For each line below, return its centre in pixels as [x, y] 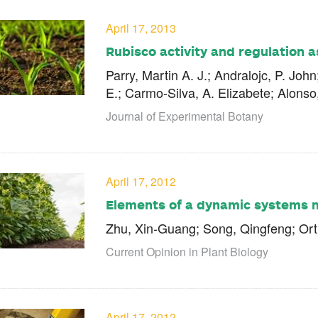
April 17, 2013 [141, 28]
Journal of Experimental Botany [185, 116]
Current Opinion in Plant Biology [187, 252]
